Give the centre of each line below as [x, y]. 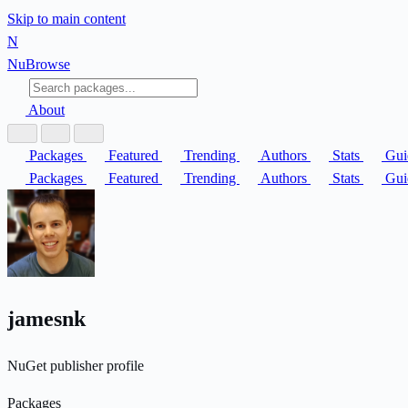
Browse [48, 64]
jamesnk [49, 318]
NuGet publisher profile [76, 365]
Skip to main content [66, 19]
